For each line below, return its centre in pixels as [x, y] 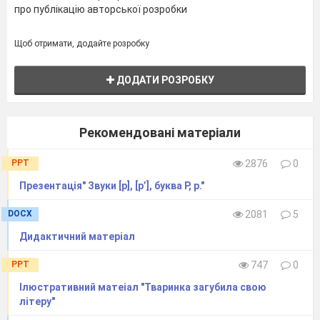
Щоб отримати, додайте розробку [82, 44]
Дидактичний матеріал [77, 237]
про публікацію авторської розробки [101, 10]
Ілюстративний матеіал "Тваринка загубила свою [143, 287]
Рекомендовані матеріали [160, 133]
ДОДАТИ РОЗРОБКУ [164, 80]
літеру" [37, 302]
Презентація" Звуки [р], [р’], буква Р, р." [112, 186]
